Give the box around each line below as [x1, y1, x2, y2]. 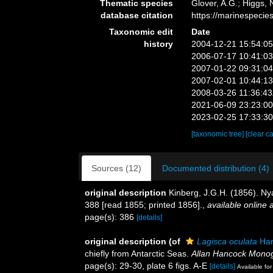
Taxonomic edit [109, 27, 174, 37]
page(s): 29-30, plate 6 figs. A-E [85, 261, 210, 271]
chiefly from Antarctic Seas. [85, 249, 191, 258]
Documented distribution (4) [162, 163, 269, 173]
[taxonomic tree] [191, 130, 246, 138]
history [144, 39, 174, 49]
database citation [101, 10, 174, 20]
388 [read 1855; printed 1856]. [85, 200, 202, 210]
